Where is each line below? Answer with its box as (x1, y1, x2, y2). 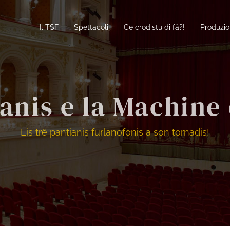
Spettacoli (73, 23, 108, 31)
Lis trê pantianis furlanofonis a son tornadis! (20, 126, 209, 138)
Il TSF (39, 23, 59, 31)
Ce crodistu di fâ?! (123, 23, 185, 31)
